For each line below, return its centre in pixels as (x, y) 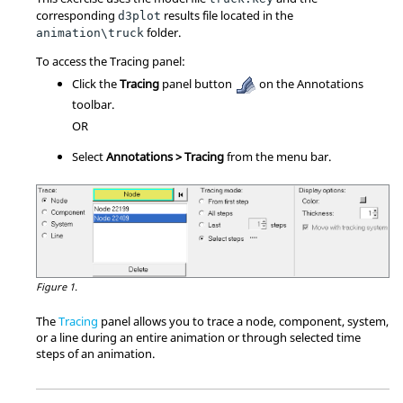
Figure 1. (57, 286)
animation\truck (90, 32)
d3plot (139, 15)
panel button (197, 83)
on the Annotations (310, 83)
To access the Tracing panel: (111, 61)
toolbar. (93, 104)
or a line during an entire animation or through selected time (198, 338)
